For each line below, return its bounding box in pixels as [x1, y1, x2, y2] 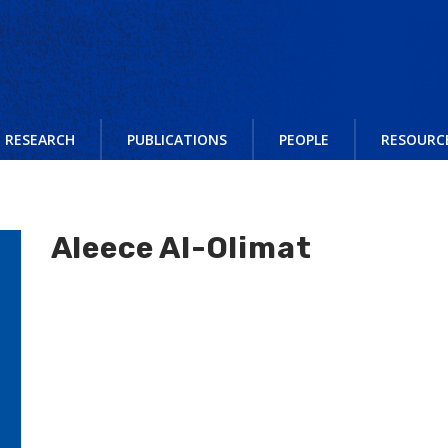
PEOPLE [279, 130, 329, 149]
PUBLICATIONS [127, 130, 227, 149]
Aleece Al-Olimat [50, 230, 312, 266]
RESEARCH [5, 130, 75, 149]
